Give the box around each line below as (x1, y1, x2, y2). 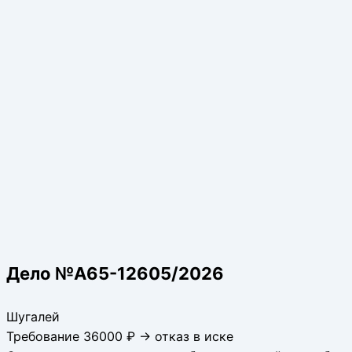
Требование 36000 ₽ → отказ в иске (6, 328, 233, 344)
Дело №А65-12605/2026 (6, 262, 224, 284)
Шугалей (6, 308, 60, 324)
